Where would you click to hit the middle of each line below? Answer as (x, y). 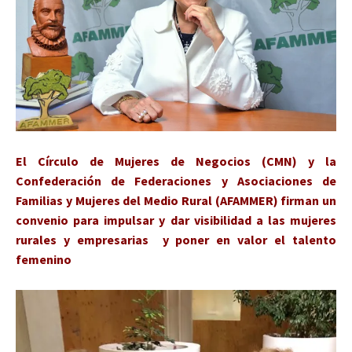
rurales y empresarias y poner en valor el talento (176, 239)
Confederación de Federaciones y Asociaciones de (176, 180)
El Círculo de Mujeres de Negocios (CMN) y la (176, 161)
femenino (44, 259)
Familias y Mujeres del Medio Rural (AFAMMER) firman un (176, 200)
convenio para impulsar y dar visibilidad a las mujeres (176, 220)
